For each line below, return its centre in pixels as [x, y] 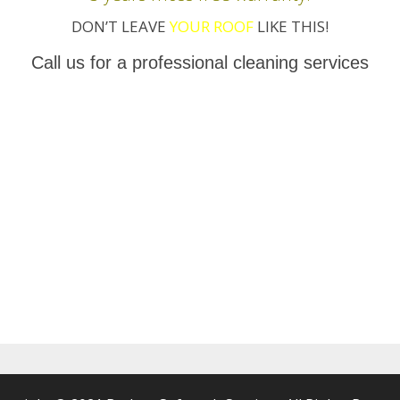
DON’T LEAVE [121, 26]
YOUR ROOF [212, 26]
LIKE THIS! [291, 26]
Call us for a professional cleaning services [200, 62]
